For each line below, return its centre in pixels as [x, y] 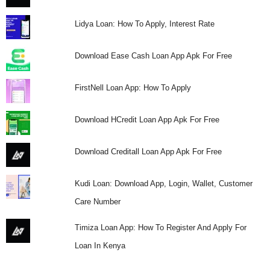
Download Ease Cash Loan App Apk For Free [153, 55]
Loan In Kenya [100, 245]
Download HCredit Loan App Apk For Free [147, 119]
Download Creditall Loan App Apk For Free [148, 151]
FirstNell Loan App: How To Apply [133, 87]
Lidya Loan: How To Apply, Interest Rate [144, 24]
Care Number [97, 201]
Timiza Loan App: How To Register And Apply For [160, 227]
